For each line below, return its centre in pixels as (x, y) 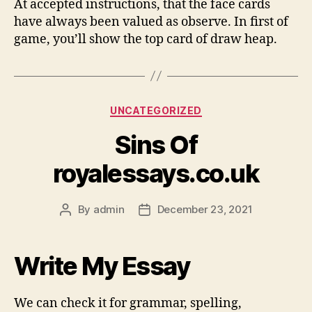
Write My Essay (102, 266)
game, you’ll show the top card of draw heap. (146, 39)
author (81, 226)
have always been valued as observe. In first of (151, 22)
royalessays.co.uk (156, 174)
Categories (186, 107)
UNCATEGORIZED (156, 110)
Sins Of (156, 145)
